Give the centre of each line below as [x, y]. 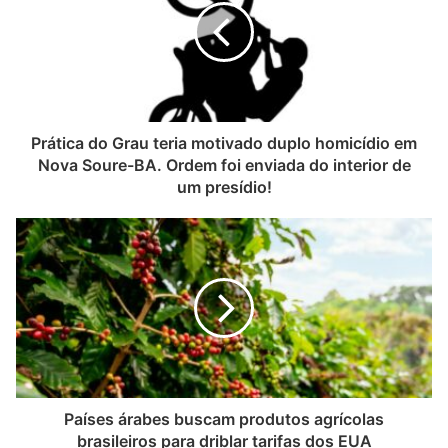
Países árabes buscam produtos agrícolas [224, 418]
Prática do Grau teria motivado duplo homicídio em [224, 142]
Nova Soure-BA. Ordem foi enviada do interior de [224, 164]
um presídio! [224, 186]
